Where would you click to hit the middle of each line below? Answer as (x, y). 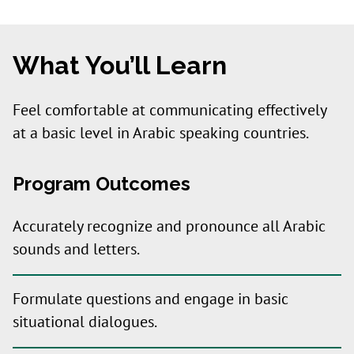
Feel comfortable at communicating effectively (169, 111)
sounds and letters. (76, 250)
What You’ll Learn (120, 65)
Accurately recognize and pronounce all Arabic (169, 227)
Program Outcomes (102, 184)
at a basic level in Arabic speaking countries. (161, 134)
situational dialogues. (85, 322)
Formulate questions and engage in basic (151, 299)
